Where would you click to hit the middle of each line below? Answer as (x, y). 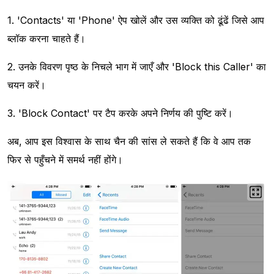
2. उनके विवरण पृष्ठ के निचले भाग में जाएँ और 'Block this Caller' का (137, 67)
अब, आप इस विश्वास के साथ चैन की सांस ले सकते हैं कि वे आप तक (129, 142)
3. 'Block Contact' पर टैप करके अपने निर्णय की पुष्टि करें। (120, 113)
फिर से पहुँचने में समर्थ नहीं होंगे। (65, 160)
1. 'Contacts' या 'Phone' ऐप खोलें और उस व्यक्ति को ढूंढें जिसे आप (136, 20)
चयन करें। (27, 85)
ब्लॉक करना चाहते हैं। (46, 39)
